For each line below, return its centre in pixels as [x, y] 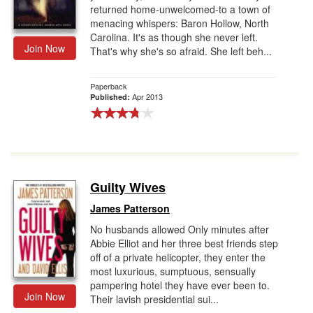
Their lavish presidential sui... [154, 299]
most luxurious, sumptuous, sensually [173, 271]
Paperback [109, 86]
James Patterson [130, 208]
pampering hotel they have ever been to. [180, 285]
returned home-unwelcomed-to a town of [180, 9]
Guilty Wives [128, 187]
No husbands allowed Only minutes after [180, 229]
